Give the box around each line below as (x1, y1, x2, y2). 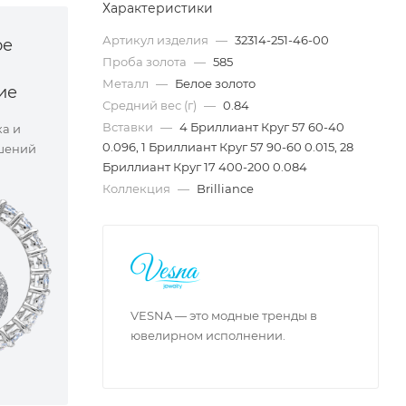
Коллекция (102, 180, 173, 196)
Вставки (102, 119, 156, 134)
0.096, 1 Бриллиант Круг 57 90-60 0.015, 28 (102, 139, 353, 154)
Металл (102, 75, 151, 91)
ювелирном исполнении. (130, 327, 285, 343)
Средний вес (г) (102, 97, 199, 112)
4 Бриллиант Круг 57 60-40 (179, 119, 344, 134)
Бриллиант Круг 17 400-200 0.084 (102, 159, 307, 174)
